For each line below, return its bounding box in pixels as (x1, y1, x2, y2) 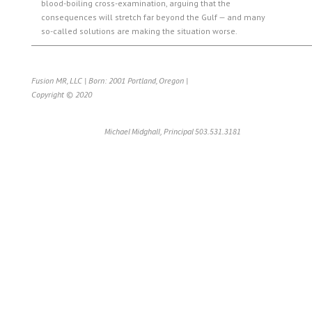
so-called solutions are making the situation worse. (40, 26, 237, 36)
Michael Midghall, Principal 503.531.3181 (104, 126, 241, 136)
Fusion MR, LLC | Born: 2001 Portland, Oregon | (31, 75, 188, 86)
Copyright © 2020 (31, 89, 92, 100)
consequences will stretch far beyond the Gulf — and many (40, 12, 265, 22)
